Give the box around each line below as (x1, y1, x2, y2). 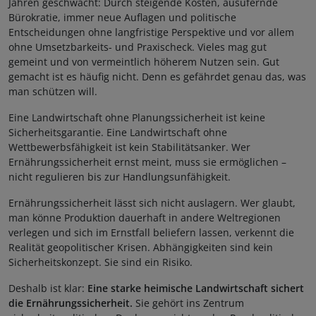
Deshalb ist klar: (8, 281, 87, 296)
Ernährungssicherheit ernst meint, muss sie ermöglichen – (8, 155, 286, 169)
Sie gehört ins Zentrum (135, 296, 244, 310)
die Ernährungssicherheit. (8, 296, 135, 310)
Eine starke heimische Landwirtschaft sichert (87, 281, 304, 296)
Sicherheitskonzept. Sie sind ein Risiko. (8, 255, 193, 269)
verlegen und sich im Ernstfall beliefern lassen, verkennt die (8, 226, 294, 240)
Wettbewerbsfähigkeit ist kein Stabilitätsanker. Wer (8, 140, 250, 154)
